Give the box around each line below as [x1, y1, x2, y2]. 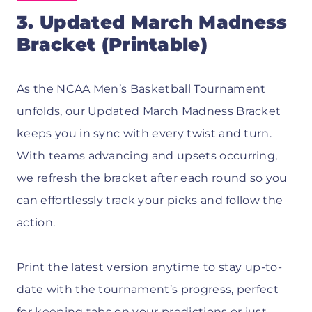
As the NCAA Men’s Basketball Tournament [17, 82, 266, 96]
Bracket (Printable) [17, 33, 208, 56]
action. [17, 216, 56, 230]
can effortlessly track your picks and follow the [17, 194, 283, 208]
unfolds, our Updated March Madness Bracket [17, 104, 281, 118]
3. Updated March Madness [17, 11, 288, 34]
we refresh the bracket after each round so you [17, 171, 288, 185]
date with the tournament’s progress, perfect [17, 283, 279, 297]
